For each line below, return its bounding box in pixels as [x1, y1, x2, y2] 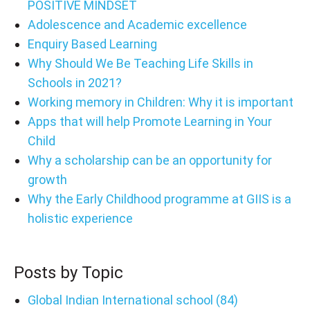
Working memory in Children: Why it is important [27, 94, 293, 109]
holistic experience [27, 210, 133, 226]
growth [27, 172, 67, 187]
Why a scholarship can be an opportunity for [27, 152, 272, 167]
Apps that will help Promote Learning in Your [27, 113, 272, 129]
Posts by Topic [14, 262, 123, 282]
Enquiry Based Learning [27, 36, 157, 51]
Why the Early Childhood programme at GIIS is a [27, 191, 291, 206]
